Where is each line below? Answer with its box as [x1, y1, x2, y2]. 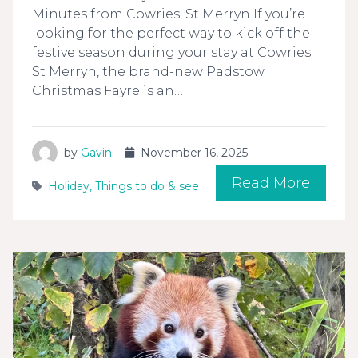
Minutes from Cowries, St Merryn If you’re [32, 6, 305, 22]
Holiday [48, 178, 89, 193]
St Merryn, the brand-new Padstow [32, 63, 265, 79]
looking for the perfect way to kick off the [32, 25, 310, 41]
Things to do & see [95, 178, 199, 193]
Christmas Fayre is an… [32, 82, 183, 98]
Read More [232, 173, 310, 192]
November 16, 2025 [141, 145, 248, 160]
